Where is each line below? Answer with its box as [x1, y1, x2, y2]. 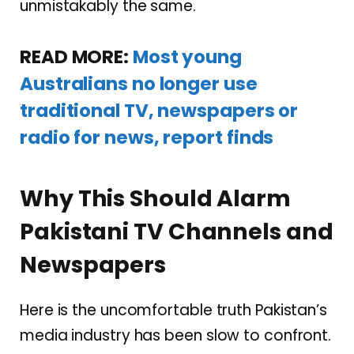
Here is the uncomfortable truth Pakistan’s [20, 299, 328, 322]
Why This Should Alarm [20, 182, 292, 214]
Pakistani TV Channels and [20, 215, 333, 247]
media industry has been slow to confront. [20, 325, 332, 347]
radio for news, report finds [20, 125, 274, 151]
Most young [132, 44, 243, 70]
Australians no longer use [20, 71, 258, 97]
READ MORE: [20, 44, 133, 70]
